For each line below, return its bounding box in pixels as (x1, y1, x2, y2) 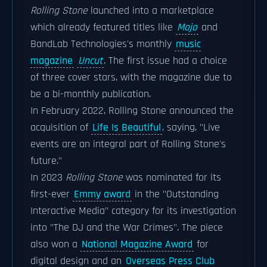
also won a (30, 238, 80, 251)
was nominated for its (123, 171, 221, 184)
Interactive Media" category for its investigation (30, 204, 236, 218)
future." (30, 154, 62, 167)
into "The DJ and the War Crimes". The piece (30, 221, 223, 234)
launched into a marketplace (88, 4, 214, 17)
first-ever (30, 188, 73, 201)
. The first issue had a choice (104, 54, 227, 67)
